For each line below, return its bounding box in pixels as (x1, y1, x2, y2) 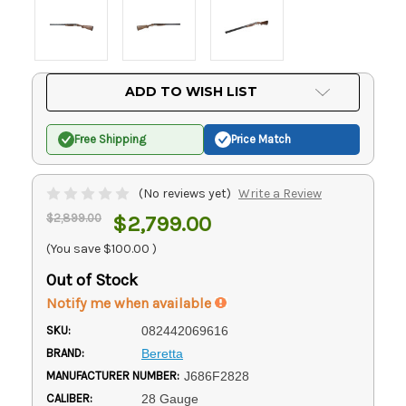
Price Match (231, 132, 291, 147)
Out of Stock (46, 269, 138, 290)
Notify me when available (46, 294, 215, 312)
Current (48, 75, 85, 89)
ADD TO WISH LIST (125, 82, 257, 100)
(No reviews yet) (139, 185, 231, 201)
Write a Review (237, 185, 322, 201)
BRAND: (46, 345, 84, 360)
